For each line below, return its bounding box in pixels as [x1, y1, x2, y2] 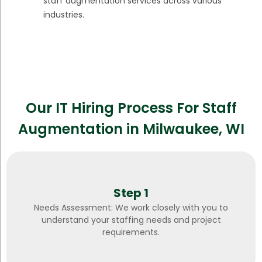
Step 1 [113, 185, 149, 202]
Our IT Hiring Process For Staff [25, 98, 237, 118]
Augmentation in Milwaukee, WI [18, 119, 244, 139]
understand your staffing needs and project [41, 214, 221, 226]
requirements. [102, 226, 160, 239]
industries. [43, 8, 84, 20]
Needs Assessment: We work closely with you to [34, 202, 228, 214]
